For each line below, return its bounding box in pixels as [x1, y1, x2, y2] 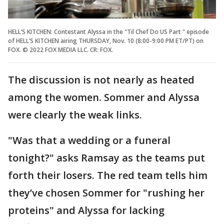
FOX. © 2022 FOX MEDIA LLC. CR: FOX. [8, 45, 113, 54]
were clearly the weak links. [8, 108, 144, 122]
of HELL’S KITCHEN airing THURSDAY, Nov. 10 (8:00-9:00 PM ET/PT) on [8, 36, 203, 45]
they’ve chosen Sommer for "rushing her [8, 186, 204, 200]
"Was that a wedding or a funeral [8, 133, 170, 147]
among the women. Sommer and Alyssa [8, 90, 199, 104]
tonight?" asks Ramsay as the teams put [8, 151, 205, 165]
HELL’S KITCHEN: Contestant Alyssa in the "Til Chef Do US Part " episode [8, 27, 209, 36]
